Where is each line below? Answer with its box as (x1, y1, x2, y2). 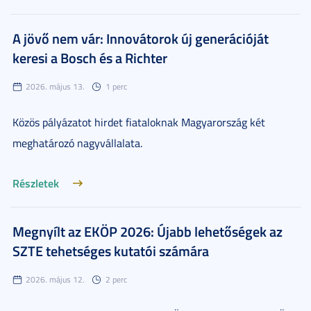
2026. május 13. (26, 81, 85, 92)
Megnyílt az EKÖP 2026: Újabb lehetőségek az (12, 221, 283, 241)
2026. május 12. (26, 274, 85, 285)
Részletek (12, 175, 59, 191)
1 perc (106, 81, 127, 92)
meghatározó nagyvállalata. (12, 135, 142, 151)
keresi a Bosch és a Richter (12, 48, 167, 67)
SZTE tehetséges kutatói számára (12, 241, 209, 260)
